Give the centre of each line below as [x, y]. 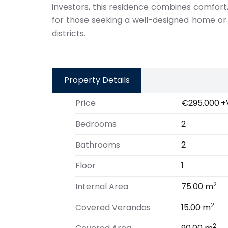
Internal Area [102, 187]
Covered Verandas [113, 207]
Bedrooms [96, 124]
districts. [69, 33]
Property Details [97, 80]
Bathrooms [98, 145]
